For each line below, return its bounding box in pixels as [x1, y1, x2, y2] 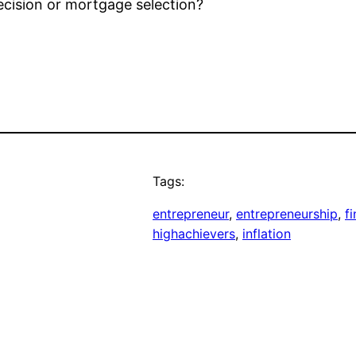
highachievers [153, 226, 235, 242]
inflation [242, 226, 291, 242]
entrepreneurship [236, 206, 338, 222]
